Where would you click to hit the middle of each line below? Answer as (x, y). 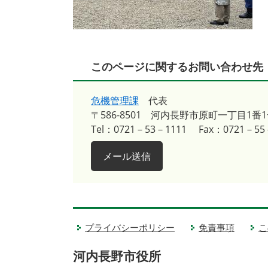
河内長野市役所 (117, 256)
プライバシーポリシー (130, 227)
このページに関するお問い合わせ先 (177, 66)
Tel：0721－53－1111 (139, 129)
